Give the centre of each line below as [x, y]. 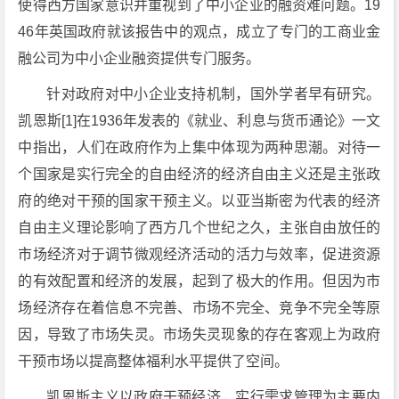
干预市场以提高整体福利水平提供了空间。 [154, 361]
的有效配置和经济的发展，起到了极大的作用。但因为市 [199, 281]
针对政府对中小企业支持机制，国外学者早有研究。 [214, 94]
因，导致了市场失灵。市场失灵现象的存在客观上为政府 [199, 334]
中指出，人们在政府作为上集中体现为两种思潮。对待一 [199, 147]
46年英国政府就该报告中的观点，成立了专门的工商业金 [199, 31]
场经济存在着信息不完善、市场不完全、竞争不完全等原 [199, 307]
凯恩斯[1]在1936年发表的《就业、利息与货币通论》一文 [199, 120]
